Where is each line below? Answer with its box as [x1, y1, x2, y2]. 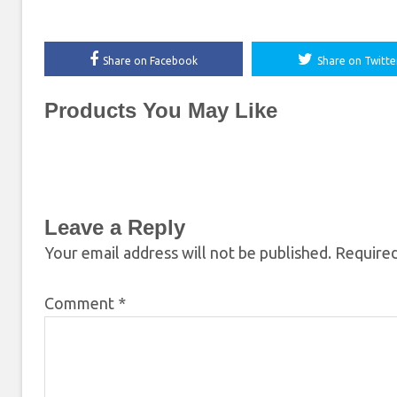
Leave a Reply [44, 214, 185, 239]
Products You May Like [44, 97, 277, 122]
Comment [44, 293, 118, 312]
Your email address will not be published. [44, 243, 331, 261]
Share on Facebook [103, 54, 198, 66]
